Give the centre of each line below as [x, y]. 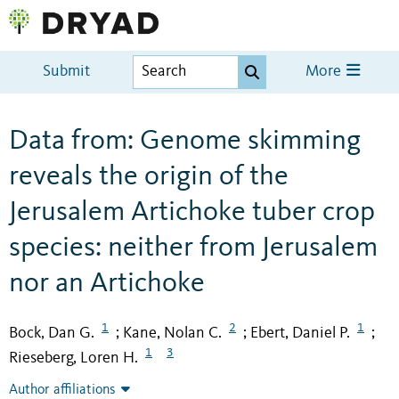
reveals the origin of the [149, 177]
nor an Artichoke [107, 284]
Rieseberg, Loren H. [73, 358]
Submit [67, 72]
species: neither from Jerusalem [193, 248]
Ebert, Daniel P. [300, 333]
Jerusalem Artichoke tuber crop [192, 212]
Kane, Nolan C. [172, 333]
